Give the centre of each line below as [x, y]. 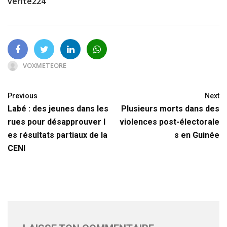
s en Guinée [197, 135]
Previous [23, 96]
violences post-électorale [169, 122]
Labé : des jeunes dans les [58, 108]
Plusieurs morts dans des [170, 108]
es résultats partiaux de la [58, 135]
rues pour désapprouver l [56, 122]
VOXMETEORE [45, 65]
